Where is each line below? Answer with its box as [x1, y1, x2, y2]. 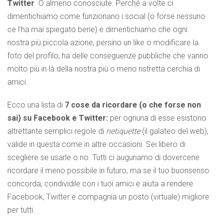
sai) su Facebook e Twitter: [7, 113, 108, 123]
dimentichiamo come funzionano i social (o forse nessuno [7, 11, 205, 21]
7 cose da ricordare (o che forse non [65, 100, 201, 109]
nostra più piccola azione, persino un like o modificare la [7, 37, 199, 47]
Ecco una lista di [7, 100, 65, 109]
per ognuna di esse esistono [108, 113, 206, 123]
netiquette [106, 126, 140, 136]
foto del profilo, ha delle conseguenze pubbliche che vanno [7, 51, 208, 60]
